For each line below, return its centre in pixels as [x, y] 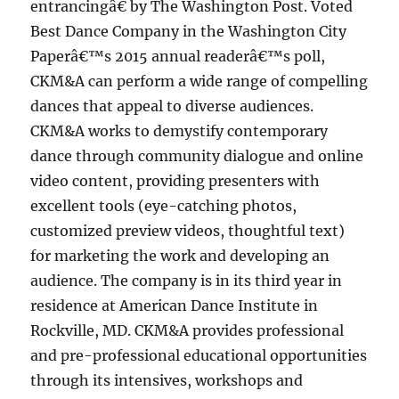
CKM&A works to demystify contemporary [179, 131]
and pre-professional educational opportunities [199, 355]
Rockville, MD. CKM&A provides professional [187, 330]
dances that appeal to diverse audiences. [172, 106]
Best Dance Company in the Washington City [189, 31]
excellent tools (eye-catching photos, [164, 206]
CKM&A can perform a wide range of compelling [199, 81]
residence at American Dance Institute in [175, 305]
